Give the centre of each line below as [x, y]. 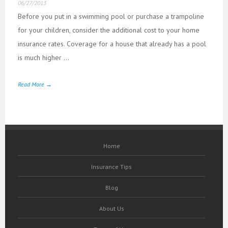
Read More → [35, 84]
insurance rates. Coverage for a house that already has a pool [112, 44]
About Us [111, 208]
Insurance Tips [111, 166]
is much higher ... [44, 57]
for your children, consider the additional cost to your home [109, 30]
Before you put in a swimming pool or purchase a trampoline [111, 16]
